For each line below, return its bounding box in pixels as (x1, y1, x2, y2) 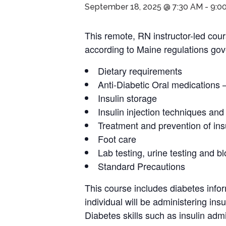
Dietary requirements (98, 64, 182, 78)
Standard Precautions (98, 159, 185, 173)
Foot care (98, 132, 136, 146)
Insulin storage (98, 91, 157, 105)
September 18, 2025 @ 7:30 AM (85, 2, 203, 12)
